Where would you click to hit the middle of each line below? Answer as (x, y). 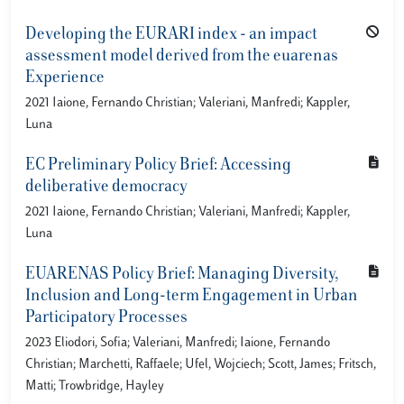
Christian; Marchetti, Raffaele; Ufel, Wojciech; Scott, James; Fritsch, (201, 365)
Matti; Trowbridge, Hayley (95, 386)
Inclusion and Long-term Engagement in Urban (192, 297)
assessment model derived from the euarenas (182, 57)
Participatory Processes (106, 318)
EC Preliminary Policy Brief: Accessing (158, 166)
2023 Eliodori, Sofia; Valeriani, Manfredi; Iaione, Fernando (178, 343)
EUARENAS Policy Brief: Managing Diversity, (182, 275)
